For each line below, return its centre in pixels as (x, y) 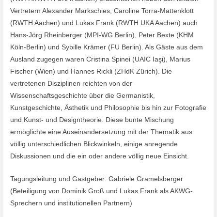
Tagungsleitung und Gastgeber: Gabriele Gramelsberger (97, 179)
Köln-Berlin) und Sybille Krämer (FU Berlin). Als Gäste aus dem (107, 47)
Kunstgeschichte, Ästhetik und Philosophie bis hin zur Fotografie (108, 108)
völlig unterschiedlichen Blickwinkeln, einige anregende (94, 144)
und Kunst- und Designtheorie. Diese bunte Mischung (92, 120)
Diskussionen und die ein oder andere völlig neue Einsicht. (100, 156)
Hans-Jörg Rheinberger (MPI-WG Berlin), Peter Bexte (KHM (102, 35)
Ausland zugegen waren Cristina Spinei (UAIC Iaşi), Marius (101, 59)
